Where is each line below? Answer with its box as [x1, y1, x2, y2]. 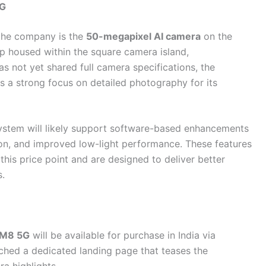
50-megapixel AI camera [86, 30, 201, 42]
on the [201, 30, 232, 42]
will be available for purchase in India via [30, 229, 216, 242]
